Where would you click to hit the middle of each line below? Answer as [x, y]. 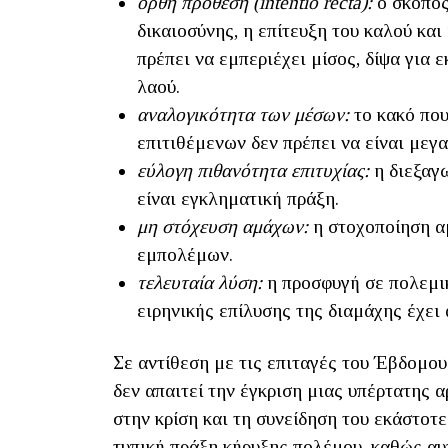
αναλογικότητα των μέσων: [243, 115]
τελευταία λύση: [199, 283]
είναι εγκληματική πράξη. [238, 199]
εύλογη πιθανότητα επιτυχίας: [253, 171]
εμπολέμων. [185, 255]
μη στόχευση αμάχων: [222, 227]
